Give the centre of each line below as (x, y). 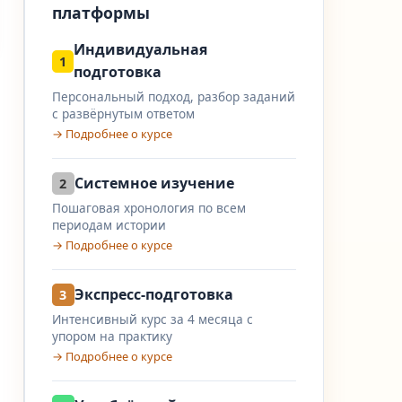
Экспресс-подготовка (153, 294)
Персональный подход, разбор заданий (173, 96)
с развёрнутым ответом (123, 114)
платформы (100, 13)
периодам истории (109, 225)
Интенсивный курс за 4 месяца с (152, 319)
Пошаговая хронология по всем (149, 208)
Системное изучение (154, 183)
